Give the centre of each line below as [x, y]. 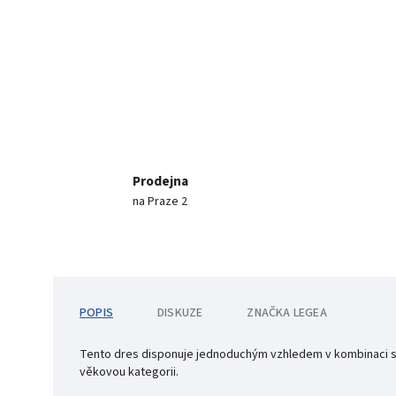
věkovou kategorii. [130, 372]
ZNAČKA [269, 312]
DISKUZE [180, 312]
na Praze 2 [160, 201]
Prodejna [160, 181]
